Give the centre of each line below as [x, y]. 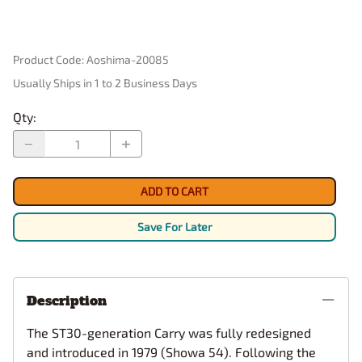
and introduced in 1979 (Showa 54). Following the [171, 352]
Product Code [47, 60]
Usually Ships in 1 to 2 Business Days [105, 83]
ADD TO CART [175, 192]
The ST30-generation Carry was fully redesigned [169, 333]
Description [67, 301]
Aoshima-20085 [128, 60]
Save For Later [175, 227]
